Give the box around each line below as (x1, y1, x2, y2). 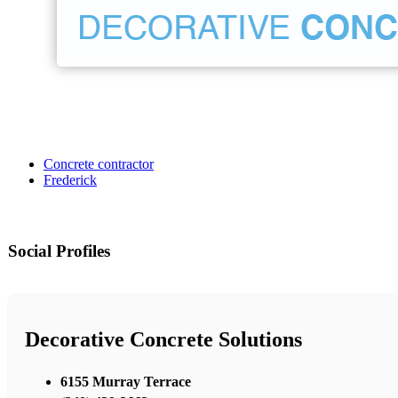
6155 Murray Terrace (60, 374, 191, 390)
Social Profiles (8, 241, 110, 260)
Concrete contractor (44, 155, 154, 171)
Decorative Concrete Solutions (25, 328, 302, 352)
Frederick (44, 171, 97, 187)
